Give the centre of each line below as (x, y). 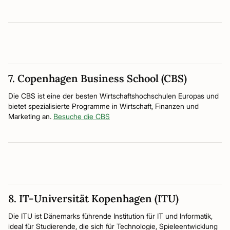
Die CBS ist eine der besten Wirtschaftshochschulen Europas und (113, 96)
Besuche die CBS (82, 116)
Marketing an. (31, 116)
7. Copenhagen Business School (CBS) (98, 78)
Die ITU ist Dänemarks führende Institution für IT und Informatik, (110, 216)
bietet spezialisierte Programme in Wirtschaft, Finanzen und (103, 106)
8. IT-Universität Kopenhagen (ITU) (93, 198)
